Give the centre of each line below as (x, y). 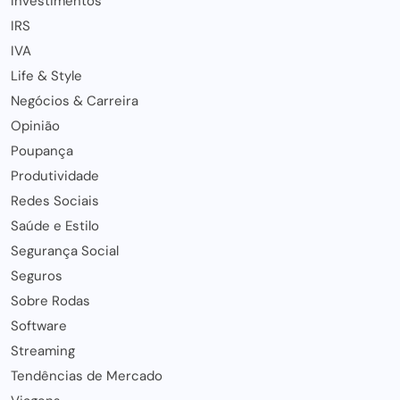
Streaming (43, 351)
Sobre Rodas (50, 301)
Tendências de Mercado (87, 376)
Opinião (35, 126)
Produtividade (55, 176)
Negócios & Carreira (75, 101)
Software (39, 326)
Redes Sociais (55, 201)
